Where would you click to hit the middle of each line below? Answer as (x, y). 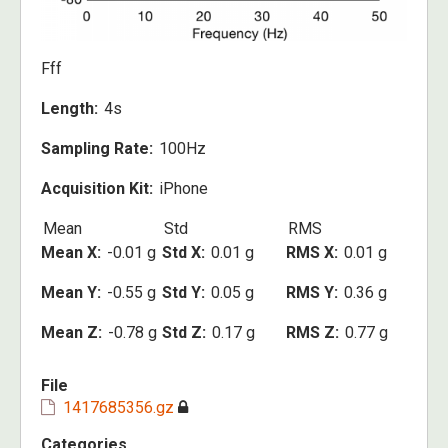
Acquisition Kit (95, 189)
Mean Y (69, 293)
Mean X (69, 253)
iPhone (183, 189)
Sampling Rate (95, 149)
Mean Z (69, 333)
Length (67, 109)
